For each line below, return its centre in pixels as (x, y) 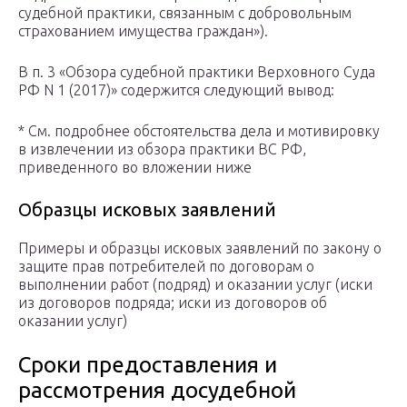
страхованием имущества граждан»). (143, 31)
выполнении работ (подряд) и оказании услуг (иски (195, 285)
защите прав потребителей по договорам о (166, 267)
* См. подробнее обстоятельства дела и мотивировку (199, 131)
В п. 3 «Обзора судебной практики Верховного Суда (197, 72)
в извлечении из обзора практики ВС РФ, (162, 149)
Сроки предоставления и (148, 365)
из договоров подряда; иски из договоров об (173, 303)
